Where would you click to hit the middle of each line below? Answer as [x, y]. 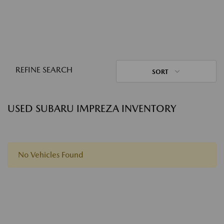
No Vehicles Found [50, 155]
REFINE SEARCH [44, 70]
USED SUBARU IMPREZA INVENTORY [92, 108]
